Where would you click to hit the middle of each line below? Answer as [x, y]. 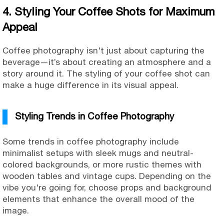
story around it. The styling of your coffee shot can [106, 74]
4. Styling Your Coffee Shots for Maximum [108, 12]
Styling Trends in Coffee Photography [94, 116]
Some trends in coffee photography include [91, 142]
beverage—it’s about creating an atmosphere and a [107, 62]
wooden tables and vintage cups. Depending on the [107, 176]
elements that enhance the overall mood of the [98, 199]
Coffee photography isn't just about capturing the [103, 51]
